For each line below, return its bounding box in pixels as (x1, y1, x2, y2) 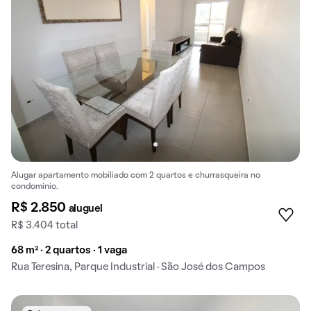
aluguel (68, 203, 103, 214)
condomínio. (11, 183, 58, 190)
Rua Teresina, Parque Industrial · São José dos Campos (11, 262, 265, 272)
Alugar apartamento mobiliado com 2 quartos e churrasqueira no (11, 171, 260, 179)
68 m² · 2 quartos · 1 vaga (11, 245, 127, 255)
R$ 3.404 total (11, 220, 78, 230)
